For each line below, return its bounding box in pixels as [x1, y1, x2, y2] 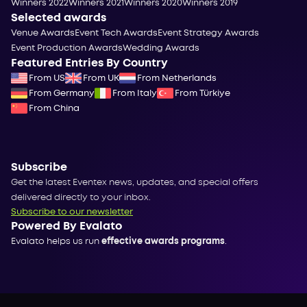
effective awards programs [101, 237, 225, 245]
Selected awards [11, 12, 106, 23]
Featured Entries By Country [11, 58, 168, 69]
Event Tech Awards [75, 29, 158, 37]
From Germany [29, 89, 95, 97]
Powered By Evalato [11, 221, 122, 232]
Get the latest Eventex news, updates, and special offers [11, 178, 258, 186]
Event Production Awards [11, 44, 123, 52]
